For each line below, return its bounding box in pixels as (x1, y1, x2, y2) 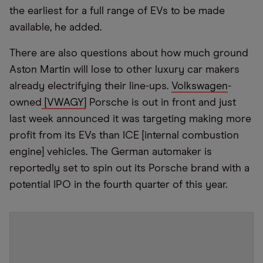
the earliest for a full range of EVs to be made (9, 6, 225, 16)
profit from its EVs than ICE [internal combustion (9, 130, 239, 141)
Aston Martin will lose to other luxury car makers (9, 65, 240, 75)
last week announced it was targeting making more (9, 114, 251, 124)
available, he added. (9, 22, 102, 33)
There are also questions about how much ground (9, 48, 248, 59)
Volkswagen (171, 81, 228, 92)
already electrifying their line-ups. (9, 81, 171, 92)
